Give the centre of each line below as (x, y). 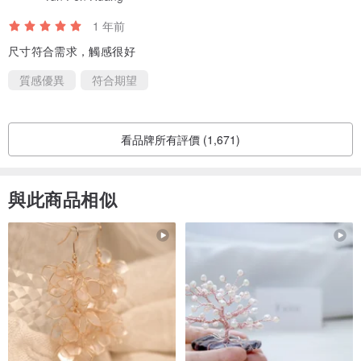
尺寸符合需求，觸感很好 (72, 51)
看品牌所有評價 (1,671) (180, 140)
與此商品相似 (63, 199)
